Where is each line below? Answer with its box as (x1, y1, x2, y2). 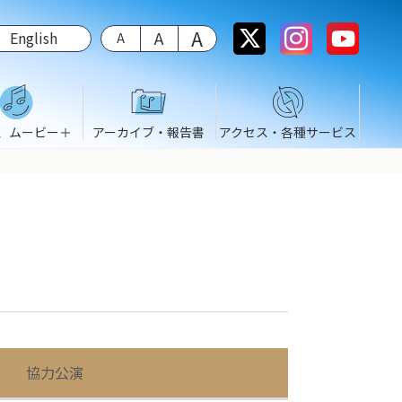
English (9, 27, 57, 48)
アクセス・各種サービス (218, 123, 356, 141)
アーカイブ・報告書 (92, 123, 205, 141)
